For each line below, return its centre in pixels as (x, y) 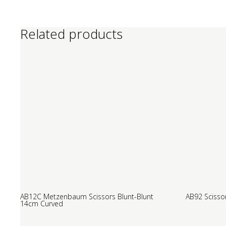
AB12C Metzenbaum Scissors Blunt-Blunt (87, 196)
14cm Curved (42, 203)
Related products (72, 34)
